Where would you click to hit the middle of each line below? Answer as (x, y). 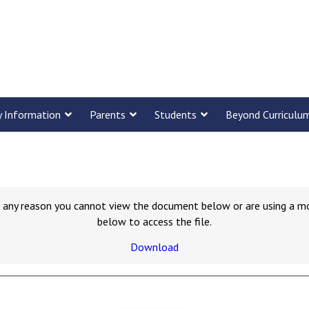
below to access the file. (154, 221)
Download (154, 247)
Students (176, 114)
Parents (108, 114)
